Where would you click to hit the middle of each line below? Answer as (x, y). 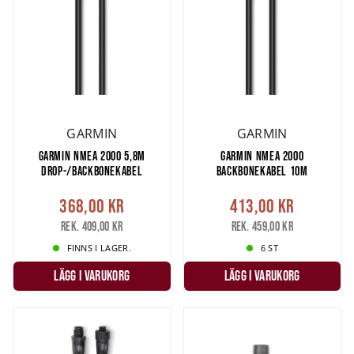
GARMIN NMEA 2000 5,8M (92, 156)
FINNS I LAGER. (99, 248)
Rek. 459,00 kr (262, 226)
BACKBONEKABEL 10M (262, 171)
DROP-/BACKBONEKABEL (92, 171)
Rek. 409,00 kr (92, 226)
